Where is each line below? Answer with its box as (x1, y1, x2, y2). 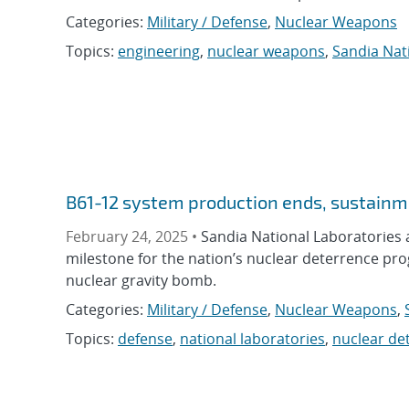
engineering (118, 40, 200, 61)
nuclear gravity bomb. (66, 269, 216, 290)
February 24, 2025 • (66, 225, 201, 246)
